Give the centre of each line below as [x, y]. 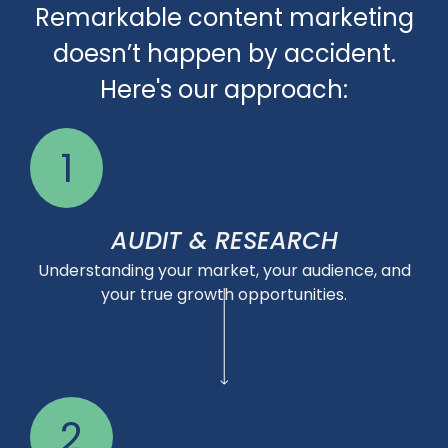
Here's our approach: [224, 89]
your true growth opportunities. [224, 294]
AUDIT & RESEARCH [224, 240]
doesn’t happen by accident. [224, 53]
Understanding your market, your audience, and [224, 270]
